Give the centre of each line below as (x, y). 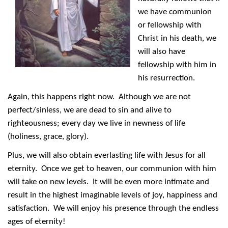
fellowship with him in (177, 65)
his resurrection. (170, 78)
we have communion (175, 12)
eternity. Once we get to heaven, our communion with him (112, 169)
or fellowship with (170, 25)
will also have (162, 52)
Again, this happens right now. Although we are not (99, 97)
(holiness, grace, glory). (49, 137)
